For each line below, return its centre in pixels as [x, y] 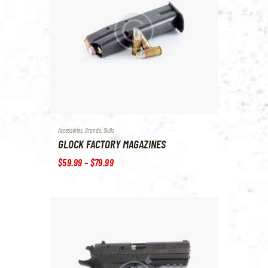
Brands [93, 130]
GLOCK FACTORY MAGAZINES [112, 144]
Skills [109, 130]
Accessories [70, 130]
